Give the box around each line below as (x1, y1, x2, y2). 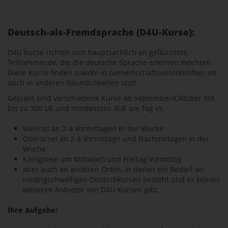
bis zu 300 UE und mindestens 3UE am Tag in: (8, 103, 164, 113)
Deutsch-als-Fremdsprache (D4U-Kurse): (8, 26, 194, 38)
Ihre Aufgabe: (8, 205, 58, 215)
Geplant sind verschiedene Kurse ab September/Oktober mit (8, 93, 215, 103)
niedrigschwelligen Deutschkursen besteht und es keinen (23, 175, 219, 184)
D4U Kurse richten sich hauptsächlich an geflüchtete (8, 47, 187, 57)
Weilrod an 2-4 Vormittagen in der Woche (23, 124, 164, 133)
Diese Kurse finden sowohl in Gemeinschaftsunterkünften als (8, 68, 217, 77)
